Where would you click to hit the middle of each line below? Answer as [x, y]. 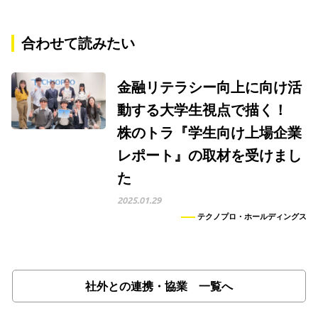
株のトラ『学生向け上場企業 [210, 132]
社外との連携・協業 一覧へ [159, 286]
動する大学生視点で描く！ [210, 110]
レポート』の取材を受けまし [210, 155]
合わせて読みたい [78, 43]
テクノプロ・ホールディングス [252, 216]
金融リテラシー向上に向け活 [210, 87]
